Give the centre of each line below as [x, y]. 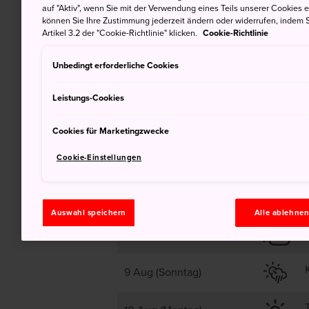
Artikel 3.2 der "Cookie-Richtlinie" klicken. [121, 33]
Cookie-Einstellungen [99, 157]
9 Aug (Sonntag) [163, 272]
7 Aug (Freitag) [159, 197]
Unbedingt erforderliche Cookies [116, 65]
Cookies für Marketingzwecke [111, 131]
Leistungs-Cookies [89, 98]
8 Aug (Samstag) [163, 235]
